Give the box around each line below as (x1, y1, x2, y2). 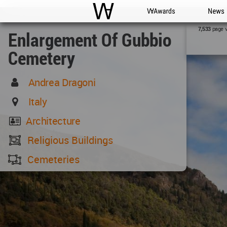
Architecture (25, 114, 81, 128)
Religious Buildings (27, 133, 113, 147)
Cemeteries (27, 153, 80, 166)
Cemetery (8, 46, 75, 70)
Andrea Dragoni (28, 75, 96, 89)
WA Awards (147, 17, 184, 27)
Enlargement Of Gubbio (8, 27, 171, 52)
